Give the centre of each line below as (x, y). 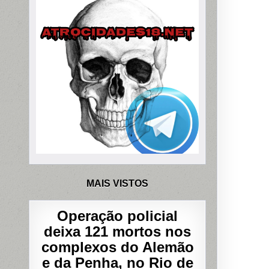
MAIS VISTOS (118, 183)
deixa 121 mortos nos (118, 231)
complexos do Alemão (117, 247)
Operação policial (118, 216)
